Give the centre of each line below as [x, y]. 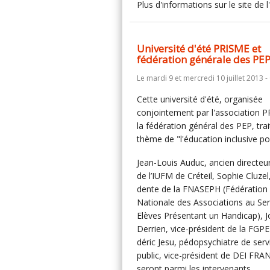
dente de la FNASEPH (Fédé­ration [202, 189]
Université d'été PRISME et [199, 49]
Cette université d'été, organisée [200, 99]
